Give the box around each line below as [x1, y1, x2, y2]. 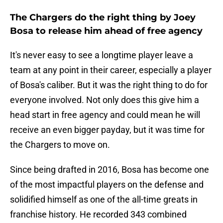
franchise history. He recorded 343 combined [10, 209, 187, 220]
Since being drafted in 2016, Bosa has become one [10, 164, 209, 175]
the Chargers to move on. [10, 139, 110, 150]
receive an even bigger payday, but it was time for [10, 124, 205, 135]
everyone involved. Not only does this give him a [10, 95, 199, 106]
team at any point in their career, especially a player [10, 65, 212, 76]
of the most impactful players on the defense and [10, 179, 204, 190]
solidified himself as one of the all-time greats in [10, 194, 198, 205]
